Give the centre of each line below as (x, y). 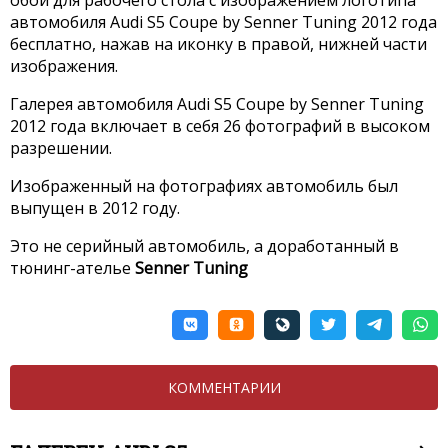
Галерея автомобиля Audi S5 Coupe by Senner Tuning (217, 103)
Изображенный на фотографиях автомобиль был (204, 185)
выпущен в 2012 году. (95, 207)
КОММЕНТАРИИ (224, 387)
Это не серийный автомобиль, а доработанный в (204, 245)
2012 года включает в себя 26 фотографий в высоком (220, 125)
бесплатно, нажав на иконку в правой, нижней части (218, 43)
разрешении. (61, 147)
